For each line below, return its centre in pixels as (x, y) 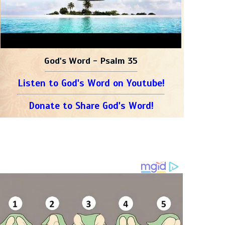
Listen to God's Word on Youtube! (91, 83)
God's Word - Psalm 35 (91, 61)
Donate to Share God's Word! (91, 106)
